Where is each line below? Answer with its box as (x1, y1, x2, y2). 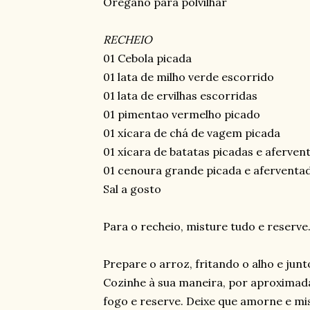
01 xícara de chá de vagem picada (102, 126, 280, 140)
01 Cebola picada (102, 51, 192, 65)
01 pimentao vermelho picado (102, 107, 260, 121)
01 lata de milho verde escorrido (102, 70, 274, 84)
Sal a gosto (102, 182, 161, 196)
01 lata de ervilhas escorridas (102, 89, 257, 102)
